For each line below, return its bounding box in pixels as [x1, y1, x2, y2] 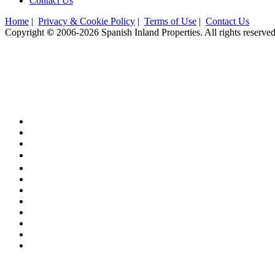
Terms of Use [144, 16, 196, 26]
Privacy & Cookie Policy [38, 16, 135, 26]
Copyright [5, 27, 47, 37]
